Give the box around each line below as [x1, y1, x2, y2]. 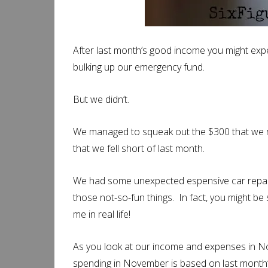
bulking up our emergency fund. [73, 60, 205, 74]
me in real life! [73, 208, 130, 221]
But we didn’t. [73, 93, 129, 106]
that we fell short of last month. [73, 142, 205, 155]
